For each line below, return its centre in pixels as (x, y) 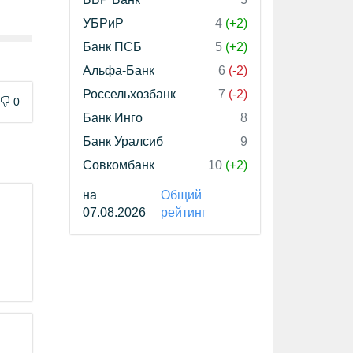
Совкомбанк (119, 165)
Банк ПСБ (112, 47)
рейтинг (183, 212)
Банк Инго (113, 118)
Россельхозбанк (129, 94)
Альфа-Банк (119, 71)
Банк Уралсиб (123, 141)
